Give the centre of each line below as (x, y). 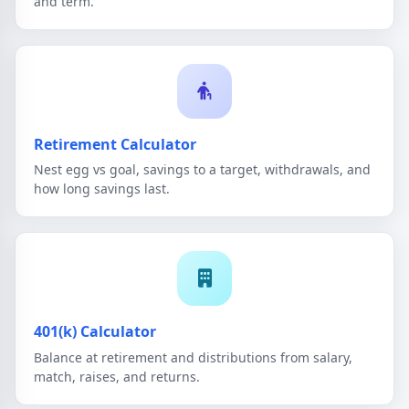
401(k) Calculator (95, 332)
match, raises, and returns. (117, 376)
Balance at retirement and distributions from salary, (193, 357)
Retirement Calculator (115, 144)
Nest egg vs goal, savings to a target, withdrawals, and (202, 170)
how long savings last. (102, 189)
